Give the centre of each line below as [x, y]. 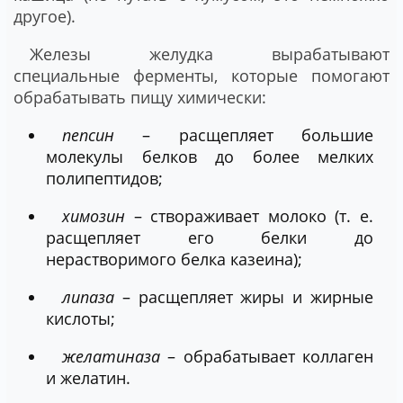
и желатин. [88, 377]
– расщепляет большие [258, 134]
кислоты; [81, 318]
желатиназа [115, 356]
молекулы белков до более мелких [210, 156]
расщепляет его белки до [210, 237]
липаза [92, 296]
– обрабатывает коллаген [271, 356]
